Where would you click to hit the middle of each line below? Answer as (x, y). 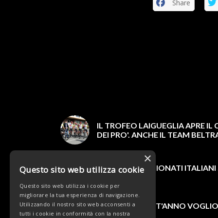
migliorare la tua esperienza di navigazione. (80, 195)
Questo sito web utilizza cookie (82, 170)
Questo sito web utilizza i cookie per (70, 186)
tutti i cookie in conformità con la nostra (75, 213)
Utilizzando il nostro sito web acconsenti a (77, 204)
